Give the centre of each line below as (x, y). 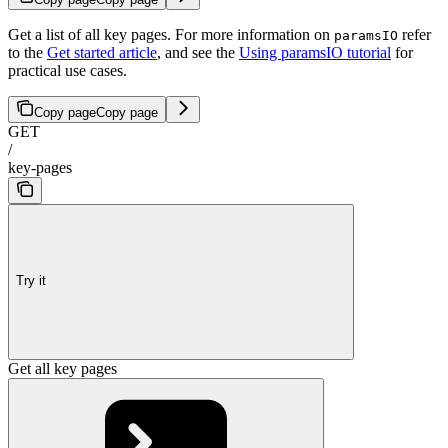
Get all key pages (62, 368)
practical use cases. (67, 70)
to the (27, 52)
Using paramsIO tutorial (315, 52)
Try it (31, 281)
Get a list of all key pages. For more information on (171, 34)
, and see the (198, 52)
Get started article (102, 52)
